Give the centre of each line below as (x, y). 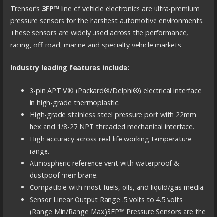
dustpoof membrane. (63, 175)
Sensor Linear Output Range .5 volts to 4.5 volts (106, 199)
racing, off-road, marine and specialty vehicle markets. (96, 45)
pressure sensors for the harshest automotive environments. (108, 21)
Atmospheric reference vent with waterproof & (104, 163)
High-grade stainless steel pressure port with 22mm (113, 114)
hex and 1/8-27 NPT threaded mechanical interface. (112, 126)
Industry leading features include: (70, 67)
